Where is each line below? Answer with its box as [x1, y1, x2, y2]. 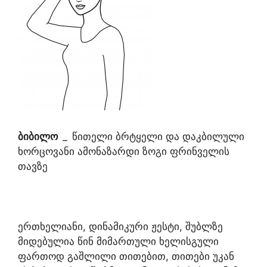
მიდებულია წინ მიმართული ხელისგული [18, 235, 219, 247]
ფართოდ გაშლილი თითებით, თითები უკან [18, 250, 234, 262]
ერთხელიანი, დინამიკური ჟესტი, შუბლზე [18, 221, 223, 232]
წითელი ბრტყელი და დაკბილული [72, 131, 244, 142]
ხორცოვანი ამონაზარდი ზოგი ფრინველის [18, 145, 229, 157]
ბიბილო [18, 131, 63, 142]
